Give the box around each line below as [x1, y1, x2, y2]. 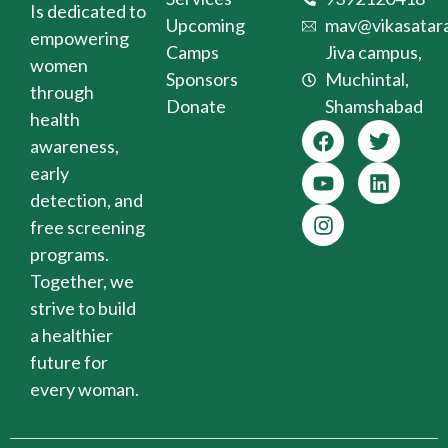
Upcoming [166, 14, 245, 37]
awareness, [30, 135, 119, 158]
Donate [166, 95, 226, 118]
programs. [30, 243, 109, 266]
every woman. [30, 378, 139, 401]
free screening [30, 216, 145, 239]
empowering [30, 27, 129, 50]
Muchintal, [324, 68, 409, 91]
